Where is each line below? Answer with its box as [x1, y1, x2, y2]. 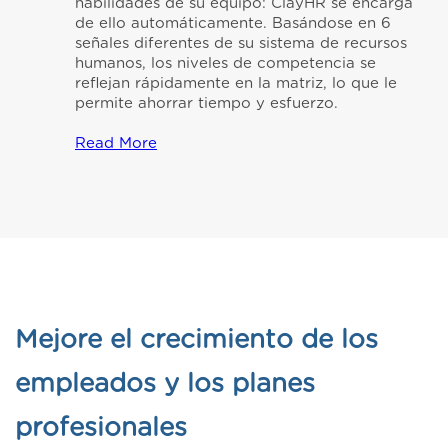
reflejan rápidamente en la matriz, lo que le [75, 76, 397, 92]
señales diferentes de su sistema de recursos [75, 36, 407, 52]
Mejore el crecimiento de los [15, 327, 378, 354]
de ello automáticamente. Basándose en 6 [75, 16, 391, 32]
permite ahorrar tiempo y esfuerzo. [75, 96, 338, 112]
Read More [75, 136, 157, 152]
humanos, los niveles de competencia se [75, 56, 376, 72]
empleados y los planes [15, 371, 315, 398]
